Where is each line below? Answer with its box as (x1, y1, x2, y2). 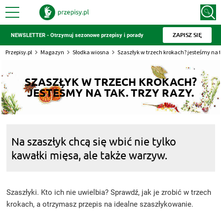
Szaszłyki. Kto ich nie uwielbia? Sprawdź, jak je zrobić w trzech (6, 188, 211, 197)
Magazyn (40, 48, 64, 56)
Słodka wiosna (72, 48, 109, 56)
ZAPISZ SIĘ (172, 31, 202, 39)
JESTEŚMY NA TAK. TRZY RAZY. (27, 86, 194, 99)
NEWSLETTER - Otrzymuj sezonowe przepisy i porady (10, 32, 144, 38)
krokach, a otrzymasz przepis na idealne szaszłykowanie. (6, 200, 193, 209)
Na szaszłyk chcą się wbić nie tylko (11, 135, 176, 147)
